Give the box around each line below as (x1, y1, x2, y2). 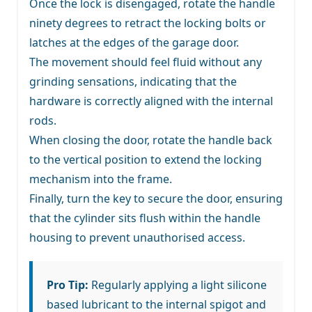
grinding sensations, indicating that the (29, 73, 237, 89)
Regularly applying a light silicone (88, 276, 267, 292)
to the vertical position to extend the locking (29, 151, 262, 167)
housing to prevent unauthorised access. (29, 229, 245, 245)
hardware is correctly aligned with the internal (29, 93, 273, 109)
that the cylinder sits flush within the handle (29, 210, 260, 226)
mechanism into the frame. (29, 171, 172, 187)
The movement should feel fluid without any (29, 54, 262, 70)
